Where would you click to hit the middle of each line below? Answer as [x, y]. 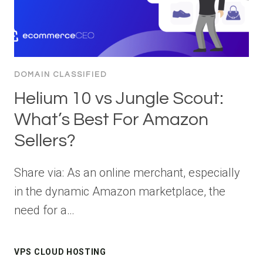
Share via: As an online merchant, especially [127, 173]
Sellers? [45, 141]
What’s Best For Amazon [111, 120]
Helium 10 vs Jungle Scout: [119, 99]
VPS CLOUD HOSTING [60, 252]
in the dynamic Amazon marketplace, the [120, 192]
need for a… [44, 210]
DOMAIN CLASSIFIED [61, 75]
